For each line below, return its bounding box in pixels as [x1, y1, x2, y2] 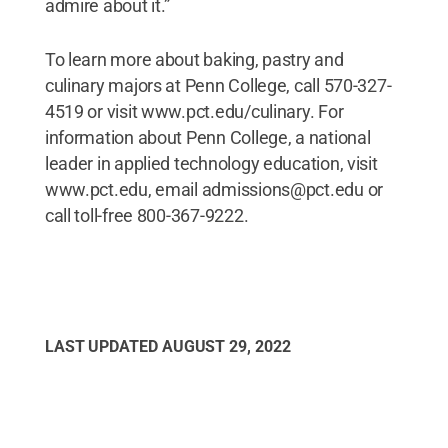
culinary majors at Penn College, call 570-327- [44, 74, 392, 96]
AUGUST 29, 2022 [161, 336, 291, 356]
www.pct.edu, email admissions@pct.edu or [44, 178, 383, 200]
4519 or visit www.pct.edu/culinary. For [44, 100, 344, 122]
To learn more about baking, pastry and [44, 48, 344, 70]
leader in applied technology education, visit [44, 152, 378, 174]
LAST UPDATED [44, 336, 162, 356]
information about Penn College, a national [44, 126, 371, 148]
